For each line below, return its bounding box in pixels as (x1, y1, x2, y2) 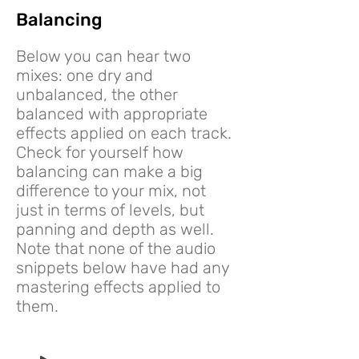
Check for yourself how (16, 143, 184, 162)
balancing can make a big (16, 162, 203, 181)
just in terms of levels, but (16, 200, 204, 220)
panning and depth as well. (16, 220, 214, 239)
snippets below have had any (16, 258, 229, 277)
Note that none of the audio (16, 239, 216, 258)
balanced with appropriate (16, 104, 208, 123)
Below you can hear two (16, 46, 191, 66)
